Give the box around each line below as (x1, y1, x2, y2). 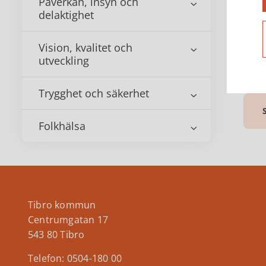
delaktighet (39, 8, 94, 22)
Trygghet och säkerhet (39, 86, 149, 100)
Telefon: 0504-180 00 (28, 252, 122, 265)
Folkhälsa (39, 119, 85, 133)
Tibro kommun (28, 198, 96, 211)
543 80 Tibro (28, 228, 85, 241)
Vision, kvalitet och (39, 40, 132, 55)
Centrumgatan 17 (28, 213, 108, 226)
